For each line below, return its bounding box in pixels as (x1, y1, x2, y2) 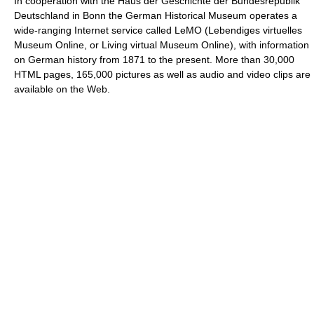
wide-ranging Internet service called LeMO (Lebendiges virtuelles (14, 25, 302, 36)
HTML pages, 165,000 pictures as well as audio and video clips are (14, 69, 310, 81)
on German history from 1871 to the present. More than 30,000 (14, 54, 294, 66)
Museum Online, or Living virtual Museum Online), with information (14, 39, 309, 51)
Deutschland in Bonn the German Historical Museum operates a (14, 10, 297, 22)
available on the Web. (14, 83, 110, 95)
